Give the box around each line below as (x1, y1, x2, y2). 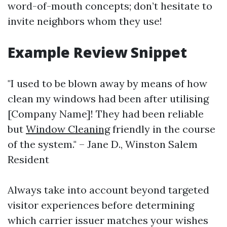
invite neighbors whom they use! (8, 15, 162, 27)
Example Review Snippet (8, 43, 187, 62)
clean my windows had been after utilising (8, 92, 209, 105)
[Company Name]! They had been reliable (8, 107, 204, 120)
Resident (8, 153, 49, 166)
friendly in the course (110, 123, 215, 135)
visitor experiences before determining (8, 199, 194, 211)
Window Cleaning (26, 123, 110, 135)
